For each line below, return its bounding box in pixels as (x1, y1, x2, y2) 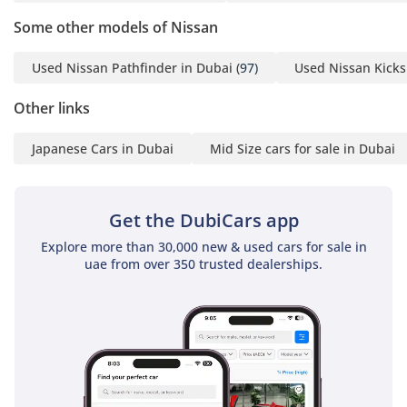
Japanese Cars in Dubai (32, 139, 174, 157)
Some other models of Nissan (14, 16, 218, 37)
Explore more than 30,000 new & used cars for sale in (40, 237, 367, 255)
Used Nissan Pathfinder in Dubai (32, 58, 233, 76)
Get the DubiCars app (108, 207, 299, 233)
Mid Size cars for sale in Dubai (210, 139, 395, 157)
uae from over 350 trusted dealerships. (84, 254, 323, 273)
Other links (14, 97, 90, 118)
